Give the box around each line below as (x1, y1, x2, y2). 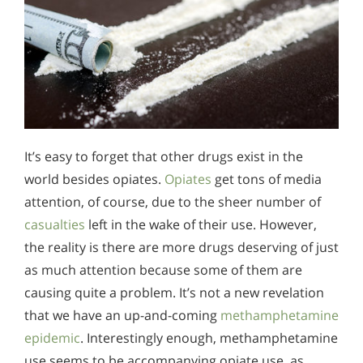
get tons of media (211, 169, 322, 188)
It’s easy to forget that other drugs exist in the (24, 147, 303, 165)
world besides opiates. (24, 169, 164, 188)
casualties (24, 215, 85, 233)
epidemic (24, 328, 80, 347)
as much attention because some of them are (24, 260, 302, 279)
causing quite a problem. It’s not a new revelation (24, 283, 324, 301)
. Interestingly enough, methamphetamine (80, 328, 338, 347)
